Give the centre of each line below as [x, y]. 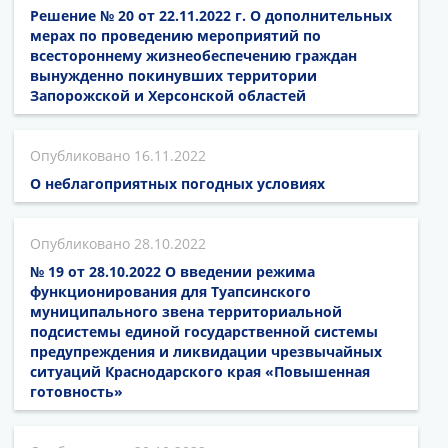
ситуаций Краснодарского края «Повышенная [200, 371]
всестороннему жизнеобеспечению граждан [193, 55]
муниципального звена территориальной [186, 311]
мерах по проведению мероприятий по [175, 35]
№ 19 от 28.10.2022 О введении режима [172, 271]
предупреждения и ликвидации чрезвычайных [206, 351]
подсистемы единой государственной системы [204, 331]
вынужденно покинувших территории [173, 75]
